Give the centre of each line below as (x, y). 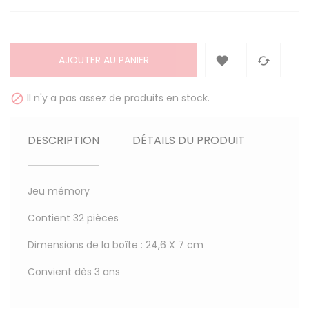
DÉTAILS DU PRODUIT (189, 141)
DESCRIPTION (63, 141)
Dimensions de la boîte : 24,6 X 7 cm (116, 245)
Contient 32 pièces (73, 218)
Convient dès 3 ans (74, 272)
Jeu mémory (59, 191)
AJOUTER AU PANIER (104, 60)
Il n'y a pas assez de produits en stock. (117, 98)
